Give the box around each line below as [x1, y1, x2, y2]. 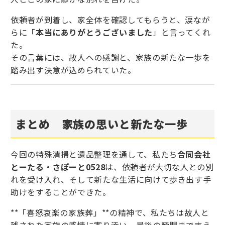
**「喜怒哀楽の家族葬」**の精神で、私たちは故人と [11, 206, 209, 219]
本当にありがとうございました [35, 26, 153, 39]
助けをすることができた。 [11, 186, 111, 198]
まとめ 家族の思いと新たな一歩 [16, 116, 188, 132]
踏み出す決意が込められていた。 [11, 64, 136, 76]
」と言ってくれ [152, 26, 211, 39]
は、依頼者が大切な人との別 [105, 161, 214, 173]
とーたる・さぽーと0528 [11, 161, 105, 173]
